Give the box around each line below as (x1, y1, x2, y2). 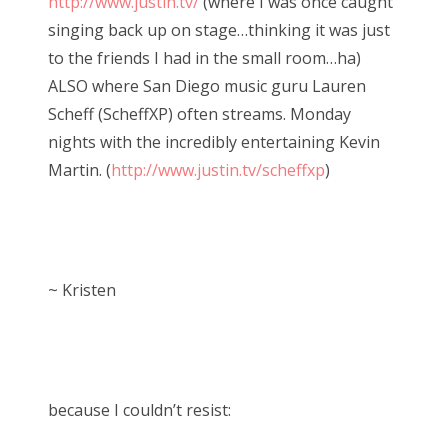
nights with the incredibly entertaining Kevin (48, 130, 380, 153)
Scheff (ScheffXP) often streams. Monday (48, 102, 351, 125)
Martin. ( (48, 158, 111, 181)
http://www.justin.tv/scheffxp (111, 158, 325, 181)
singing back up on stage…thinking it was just (48, 18, 390, 41)
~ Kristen (48, 278, 116, 301)
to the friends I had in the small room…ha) (48, 46, 361, 69)
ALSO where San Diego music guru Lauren (48, 74, 366, 97)
